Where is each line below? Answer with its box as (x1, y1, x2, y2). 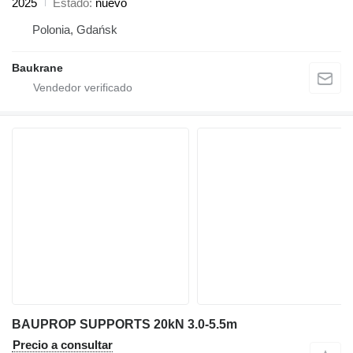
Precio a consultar (13, 337, 113, 351)
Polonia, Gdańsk (32, 22, 117, 36)
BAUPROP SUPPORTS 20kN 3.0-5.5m (12, 317, 237, 331)
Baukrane (12, 61, 63, 74)
